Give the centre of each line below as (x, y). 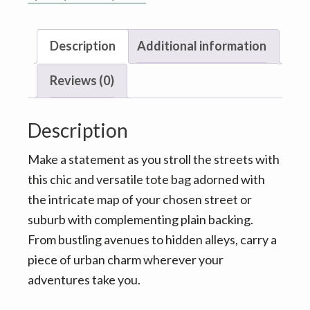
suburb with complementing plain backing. (140, 220)
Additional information (202, 46)
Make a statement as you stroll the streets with (154, 159)
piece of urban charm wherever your (126, 260)
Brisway (49, 15)
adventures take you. (84, 280)
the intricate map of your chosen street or (140, 200)
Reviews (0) (82, 80)
